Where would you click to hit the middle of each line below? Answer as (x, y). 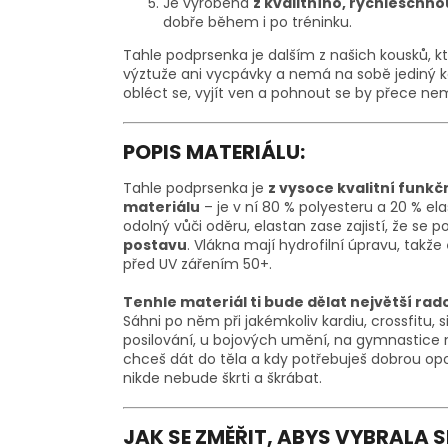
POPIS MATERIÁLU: (214, 151)
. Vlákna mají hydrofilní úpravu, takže (316, 245)
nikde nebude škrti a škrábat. (222, 378)
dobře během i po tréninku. (257, 22)
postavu (155, 245)
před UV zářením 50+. (197, 264)
